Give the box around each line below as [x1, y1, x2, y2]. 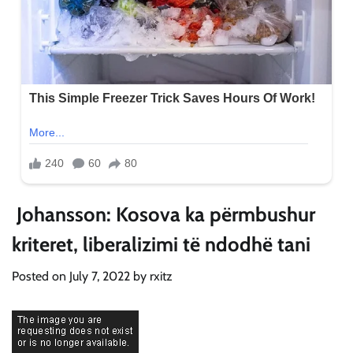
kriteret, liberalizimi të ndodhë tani [12, 231, 310, 256]
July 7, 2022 [69, 268, 130, 284]
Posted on [12, 268, 69, 284]
